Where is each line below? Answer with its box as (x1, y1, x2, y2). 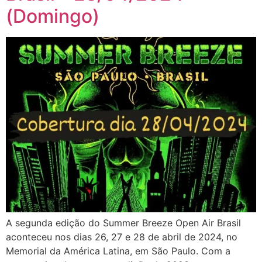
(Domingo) (6, 4, 99, 27)
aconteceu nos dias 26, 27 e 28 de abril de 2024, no (6, 230, 237, 243)
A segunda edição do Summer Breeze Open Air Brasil (6, 216, 241, 229)
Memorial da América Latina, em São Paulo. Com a (6, 244, 230, 257)
